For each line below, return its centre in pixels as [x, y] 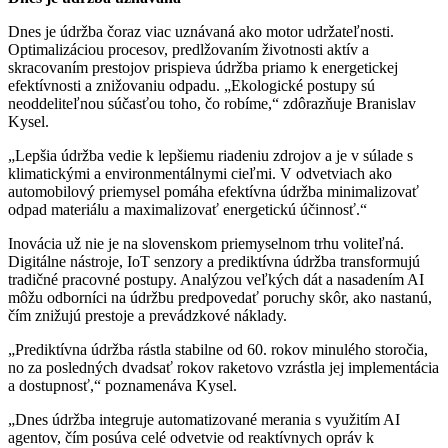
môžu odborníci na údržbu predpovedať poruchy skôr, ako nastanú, [220, 298]
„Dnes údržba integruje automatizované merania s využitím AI [204, 420]
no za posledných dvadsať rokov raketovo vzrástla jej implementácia [223, 368]
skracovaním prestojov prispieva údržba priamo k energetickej [203, 68]
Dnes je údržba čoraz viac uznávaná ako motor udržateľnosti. [201, 32]
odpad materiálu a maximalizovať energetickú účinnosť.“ [187, 210]
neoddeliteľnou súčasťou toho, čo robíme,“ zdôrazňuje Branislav [212, 104]
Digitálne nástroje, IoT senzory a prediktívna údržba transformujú [214, 262]
